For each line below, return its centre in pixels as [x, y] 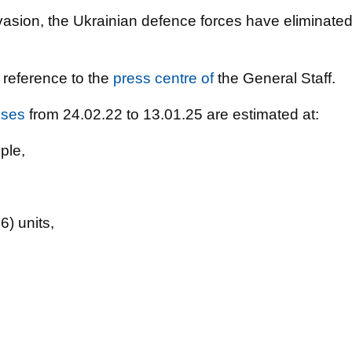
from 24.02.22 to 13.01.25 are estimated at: [172, 114]
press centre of [163, 78]
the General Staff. [275, 78]
